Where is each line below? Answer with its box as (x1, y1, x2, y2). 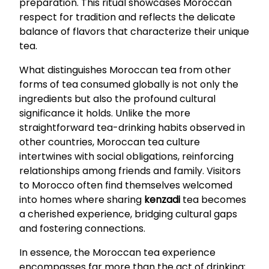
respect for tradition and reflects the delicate (19, 10, 235, 24)
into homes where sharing (19, 192, 144, 207)
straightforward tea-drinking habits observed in (19, 120, 245, 134)
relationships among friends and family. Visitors (19, 163, 241, 178)
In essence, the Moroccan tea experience (19, 245, 216, 259)
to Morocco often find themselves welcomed (19, 178, 232, 192)
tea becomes (180, 192, 246, 207)
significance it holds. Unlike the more (19, 106, 190, 120)
